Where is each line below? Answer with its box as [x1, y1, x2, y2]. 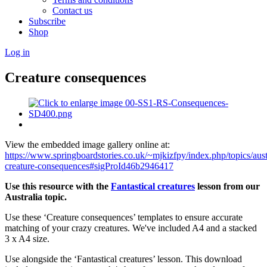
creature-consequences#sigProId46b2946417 [5, 160, 173, 171]
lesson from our [195, 181, 260, 191]
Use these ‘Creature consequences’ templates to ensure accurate [5, 212, 243, 222]
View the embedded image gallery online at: [5, 139, 170, 150]
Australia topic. [5, 191, 67, 202]
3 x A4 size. [5, 233, 49, 244]
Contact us [52, 5, 92, 15]
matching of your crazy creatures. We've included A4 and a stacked [5, 222, 257, 233]
